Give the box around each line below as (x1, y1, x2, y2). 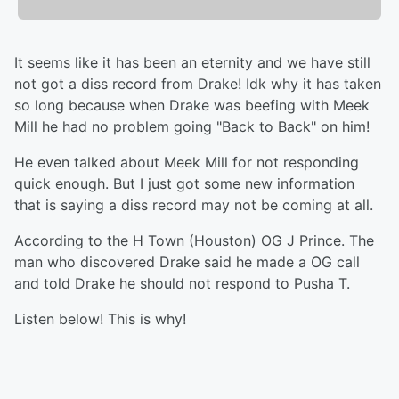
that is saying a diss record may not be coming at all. (14, 196, 373, 215)
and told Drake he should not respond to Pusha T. (14, 274, 350, 293)
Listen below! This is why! (14, 310, 191, 329)
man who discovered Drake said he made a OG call (14, 253, 360, 272)
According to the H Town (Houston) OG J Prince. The (14, 232, 374, 250)
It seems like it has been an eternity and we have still (14, 53, 370, 72)
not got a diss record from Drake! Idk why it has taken (14, 75, 381, 94)
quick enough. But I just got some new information (14, 175, 354, 193)
